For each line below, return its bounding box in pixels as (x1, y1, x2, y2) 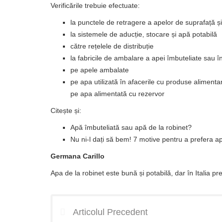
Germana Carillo (51, 152, 105, 160)
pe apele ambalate (70, 66, 129, 74)
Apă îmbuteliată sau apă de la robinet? (70, 123, 192, 131)
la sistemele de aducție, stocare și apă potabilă (70, 30, 217, 38)
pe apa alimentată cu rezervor (70, 90, 165, 98)
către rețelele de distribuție (70, 42, 154, 50)
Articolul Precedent (73, 207, 148, 217)
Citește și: (51, 107, 81, 114)
